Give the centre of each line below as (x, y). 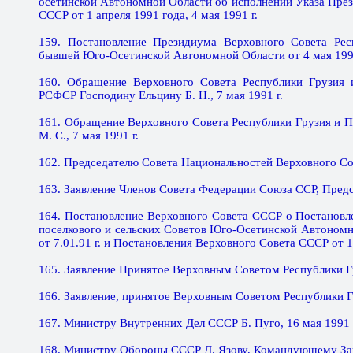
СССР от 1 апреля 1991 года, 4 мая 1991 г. (148, 15)
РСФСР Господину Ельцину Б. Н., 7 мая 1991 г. (161, 95)
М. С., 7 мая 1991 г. (89, 136)
